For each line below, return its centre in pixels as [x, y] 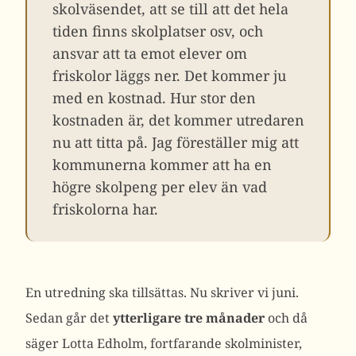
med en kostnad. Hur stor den [154, 98]
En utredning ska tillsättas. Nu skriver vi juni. [162, 292]
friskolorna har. [105, 209]
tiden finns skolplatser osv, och [158, 31]
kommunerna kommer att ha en [162, 164]
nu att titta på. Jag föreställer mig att [176, 142]
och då [286, 318]
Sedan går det [69, 318]
